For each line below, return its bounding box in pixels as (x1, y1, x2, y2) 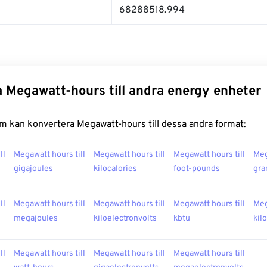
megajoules (14, 213, 58, 223)
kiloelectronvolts (94, 213, 157, 223)
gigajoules (14, 164, 53, 174)
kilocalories (94, 164, 137, 174)
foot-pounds (173, 164, 220, 174)
